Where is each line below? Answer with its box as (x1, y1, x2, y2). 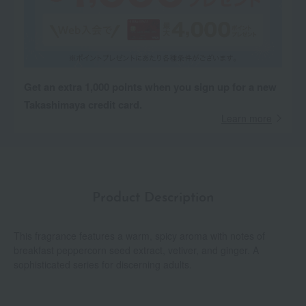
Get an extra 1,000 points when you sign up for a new (24, 79, 277, 95)
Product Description (92, 191, 214, 206)
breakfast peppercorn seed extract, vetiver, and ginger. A (14, 243, 259, 258)
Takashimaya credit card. (24, 97, 142, 113)
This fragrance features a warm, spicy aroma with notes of (14, 229, 265, 243)
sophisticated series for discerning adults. (14, 258, 192, 272)
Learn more (221, 111, 272, 126)
